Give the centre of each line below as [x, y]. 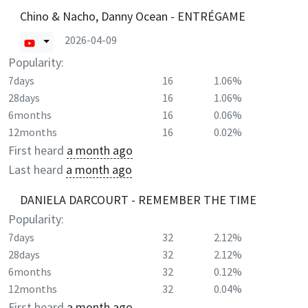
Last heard [36, 169]
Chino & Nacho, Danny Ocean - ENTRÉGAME [133, 16]
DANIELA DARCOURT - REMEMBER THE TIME [138, 199]
